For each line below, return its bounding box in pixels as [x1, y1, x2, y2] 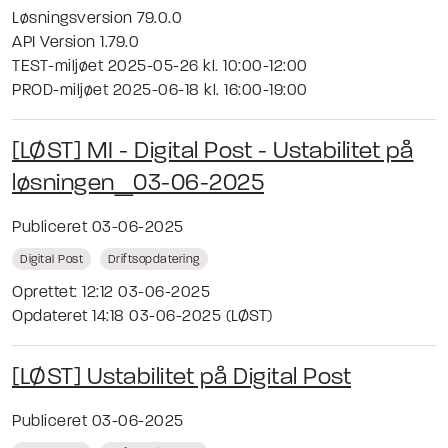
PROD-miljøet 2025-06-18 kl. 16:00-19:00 [12, 82, 308, 99]
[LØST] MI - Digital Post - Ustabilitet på [12, 139, 414, 164]
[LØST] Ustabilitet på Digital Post [12, 365, 351, 390]
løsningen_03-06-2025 [12, 171, 264, 196]
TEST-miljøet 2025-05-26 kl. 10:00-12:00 [12, 58, 308, 75]
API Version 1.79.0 [12, 34, 139, 51]
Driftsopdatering [107, 253, 200, 266]
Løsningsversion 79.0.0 [12, 10, 182, 27]
